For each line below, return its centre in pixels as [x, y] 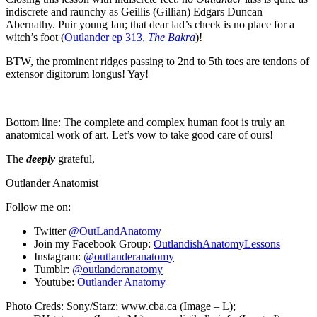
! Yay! [135, 74]
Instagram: [59, 256]
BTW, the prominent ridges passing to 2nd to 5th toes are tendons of [157, 61]
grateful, [75, 158]
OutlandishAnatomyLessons [217, 243]
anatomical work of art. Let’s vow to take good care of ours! [139, 134]
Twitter [51, 231]
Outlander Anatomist [52, 183]
